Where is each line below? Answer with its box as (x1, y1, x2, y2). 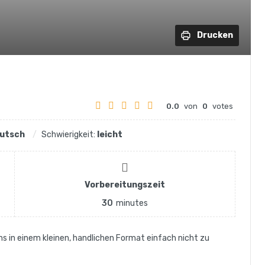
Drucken (197, 30, 233, 40)
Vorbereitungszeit (84, 180, 165, 190)
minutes (115, 198, 148, 209)
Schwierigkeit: (41, 130, 97, 140)
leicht (97, 130, 122, 140)
